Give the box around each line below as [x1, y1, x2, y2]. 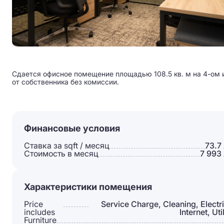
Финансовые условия [24, 123, 120, 133]
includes [24, 207, 55, 217]
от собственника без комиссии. [12, 77, 119, 86]
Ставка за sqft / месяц [24, 140, 109, 150]
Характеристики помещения [24, 181, 152, 192]
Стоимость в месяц [24, 148, 98, 158]
